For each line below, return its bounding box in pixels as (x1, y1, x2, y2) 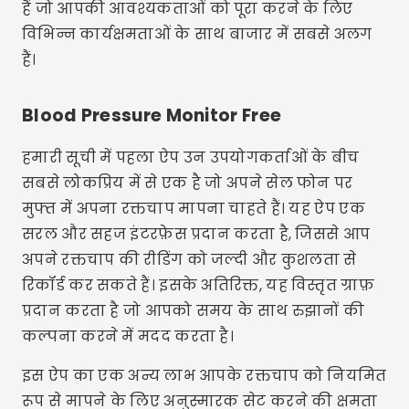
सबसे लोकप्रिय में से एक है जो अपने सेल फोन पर (22, 173, 353, 194)
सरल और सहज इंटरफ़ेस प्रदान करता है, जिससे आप (22, 224, 371, 245)
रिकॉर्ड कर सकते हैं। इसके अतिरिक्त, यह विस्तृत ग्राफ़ (22, 275, 374, 296)
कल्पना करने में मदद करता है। (22, 326, 235, 347)
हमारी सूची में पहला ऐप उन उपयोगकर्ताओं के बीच (22, 147, 360, 168)
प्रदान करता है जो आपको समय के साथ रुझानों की (22, 300, 364, 321)
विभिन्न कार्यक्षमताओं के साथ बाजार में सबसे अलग (22, 24, 372, 45)
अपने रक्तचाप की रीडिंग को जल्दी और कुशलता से (22, 249, 357, 270)
